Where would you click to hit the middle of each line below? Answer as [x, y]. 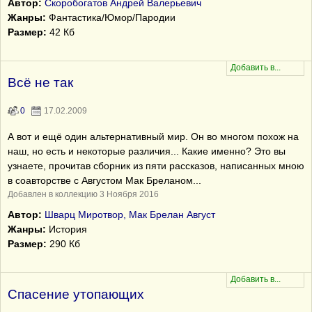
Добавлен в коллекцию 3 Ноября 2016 [83, 194]
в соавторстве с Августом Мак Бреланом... [104, 180]
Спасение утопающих [76, 294]
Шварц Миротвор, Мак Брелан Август [130, 214]
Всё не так [40, 83]
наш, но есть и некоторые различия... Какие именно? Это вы [147, 151]
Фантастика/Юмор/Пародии [111, 17]
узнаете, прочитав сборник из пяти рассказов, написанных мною [156, 166]
